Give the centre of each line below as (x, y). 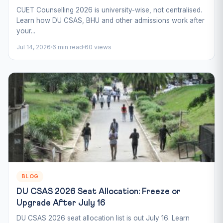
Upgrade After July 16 (61, 203)
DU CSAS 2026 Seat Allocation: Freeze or (99, 192)
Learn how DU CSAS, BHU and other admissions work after (111, 20)
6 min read (68, 47)
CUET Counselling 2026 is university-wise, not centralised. (109, 10)
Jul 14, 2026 (34, 47)
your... (26, 31)
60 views (98, 47)
